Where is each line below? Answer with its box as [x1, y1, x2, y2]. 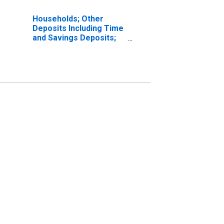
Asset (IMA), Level [32, 42, 102, 52]
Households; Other [32, 13, 103, 23]
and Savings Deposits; [32, 32, 116, 42]
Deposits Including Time [32, 23, 123, 33]
